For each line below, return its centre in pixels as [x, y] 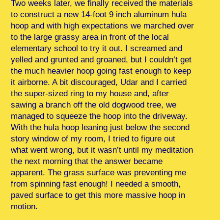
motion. [25, 206]
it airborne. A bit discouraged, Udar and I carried [99, 82]
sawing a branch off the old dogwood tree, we [94, 105]
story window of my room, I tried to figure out [93, 138]
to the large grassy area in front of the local [90, 37]
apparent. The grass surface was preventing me [99, 172]
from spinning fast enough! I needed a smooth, [96, 184]
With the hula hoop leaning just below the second [100, 127]
